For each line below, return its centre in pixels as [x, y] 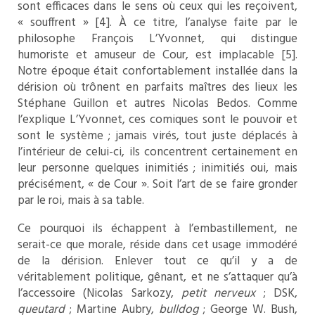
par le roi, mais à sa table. [81, 201]
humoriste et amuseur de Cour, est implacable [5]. [157, 56]
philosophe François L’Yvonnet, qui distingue [157, 39]
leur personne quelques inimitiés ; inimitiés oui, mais [157, 169]
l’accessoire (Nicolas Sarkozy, [99, 294]
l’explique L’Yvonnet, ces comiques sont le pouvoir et [157, 120]
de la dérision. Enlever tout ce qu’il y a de [157, 262]
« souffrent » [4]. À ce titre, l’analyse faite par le [157, 23]
